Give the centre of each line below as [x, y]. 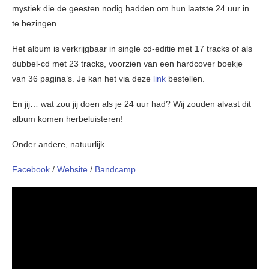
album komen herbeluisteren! [68, 119]
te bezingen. [35, 24]
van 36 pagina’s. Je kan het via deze [83, 79]
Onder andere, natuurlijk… [62, 144]
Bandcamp [115, 170]
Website [74, 170]
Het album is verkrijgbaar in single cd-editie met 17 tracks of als [132, 49]
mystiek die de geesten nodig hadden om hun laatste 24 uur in [131, 9]
